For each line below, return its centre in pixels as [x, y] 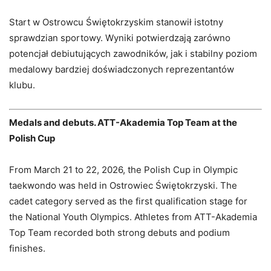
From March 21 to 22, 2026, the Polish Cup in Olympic [123, 169]
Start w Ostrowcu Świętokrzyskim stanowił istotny [116, 22]
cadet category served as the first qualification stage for [128, 201]
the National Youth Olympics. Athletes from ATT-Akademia [133, 217]
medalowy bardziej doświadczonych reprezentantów [122, 70]
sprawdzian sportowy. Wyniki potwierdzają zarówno [120, 38]
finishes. [27, 248]
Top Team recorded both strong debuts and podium [119, 232]
